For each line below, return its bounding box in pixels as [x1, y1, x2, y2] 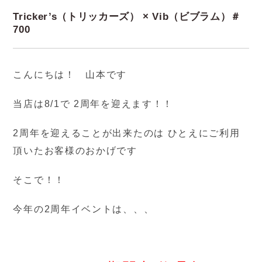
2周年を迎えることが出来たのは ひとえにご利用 [13, 128, 240, 139]
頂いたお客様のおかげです [13, 146, 137, 156]
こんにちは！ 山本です [13, 70, 127, 80]
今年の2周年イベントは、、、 [13, 204, 154, 215]
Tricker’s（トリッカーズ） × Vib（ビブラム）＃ [13, 11, 241, 23]
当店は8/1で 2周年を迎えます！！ [13, 99, 174, 109]
